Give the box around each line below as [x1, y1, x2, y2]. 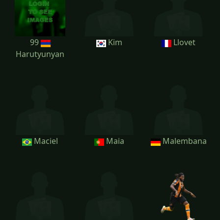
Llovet [171, 37, 195, 48]
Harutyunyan [16, 49, 64, 60]
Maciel [32, 136, 58, 147]
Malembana [160, 136, 207, 147]
